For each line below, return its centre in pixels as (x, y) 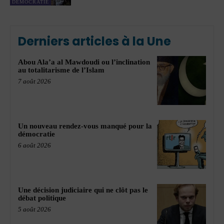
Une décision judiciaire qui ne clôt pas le (83, 190)
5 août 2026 (34, 209)
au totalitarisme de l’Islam (61, 70)
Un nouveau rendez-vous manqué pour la (85, 126)
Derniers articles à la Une (94, 41)
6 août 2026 (34, 145)
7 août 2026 (34, 81)
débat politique (42, 198)
